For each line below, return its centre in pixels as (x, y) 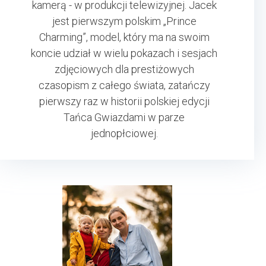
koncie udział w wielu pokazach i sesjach (124, 53)
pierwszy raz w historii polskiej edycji (124, 101)
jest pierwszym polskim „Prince (124, 21)
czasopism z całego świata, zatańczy (124, 85)
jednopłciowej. (124, 133)
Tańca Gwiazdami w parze (124, 117)
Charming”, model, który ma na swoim (124, 37)
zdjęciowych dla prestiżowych (124, 69)
